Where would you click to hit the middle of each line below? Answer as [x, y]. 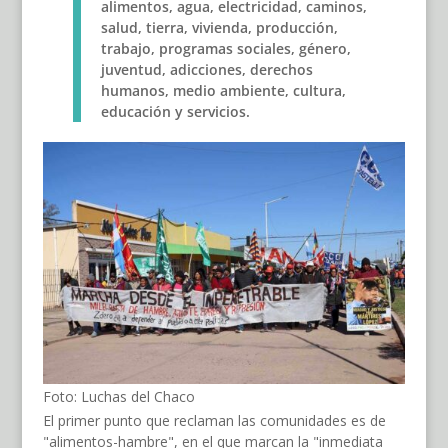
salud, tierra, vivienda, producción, [219, 28]
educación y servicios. [175, 112]
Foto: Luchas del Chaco [118, 397]
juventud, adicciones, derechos [206, 70]
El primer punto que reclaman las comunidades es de [214, 421]
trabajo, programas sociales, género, [225, 49]
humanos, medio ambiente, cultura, [223, 91]
